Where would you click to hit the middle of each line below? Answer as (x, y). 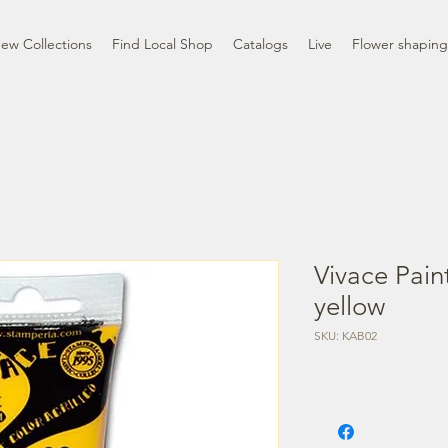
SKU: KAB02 (345, 335)
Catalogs (260, 43)
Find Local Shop (162, 43)
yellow (349, 306)
